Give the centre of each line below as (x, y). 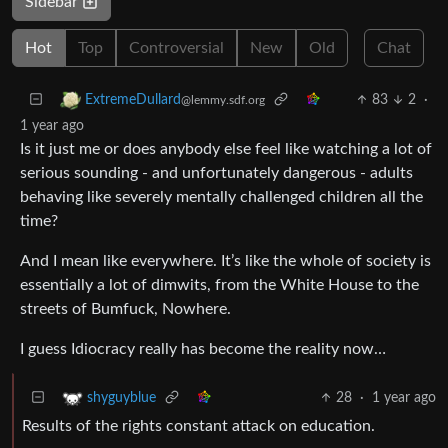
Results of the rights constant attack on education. (198, 425)
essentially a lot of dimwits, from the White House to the (219, 284)
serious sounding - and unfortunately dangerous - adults (216, 172)
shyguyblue (121, 398)
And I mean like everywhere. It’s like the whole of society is (225, 260)
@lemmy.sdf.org (223, 100)
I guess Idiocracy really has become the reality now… (203, 348)
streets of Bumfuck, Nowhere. (125, 308)
